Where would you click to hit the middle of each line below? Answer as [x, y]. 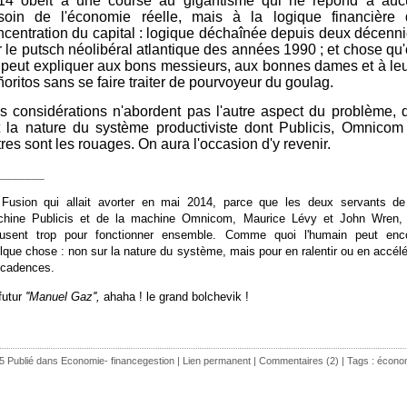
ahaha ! [125, 296]
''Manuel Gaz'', [65, 296]
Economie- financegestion [118, 360]
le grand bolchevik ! [198, 296]
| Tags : [358, 360]
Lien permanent [217, 360]
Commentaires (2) [299, 360]
